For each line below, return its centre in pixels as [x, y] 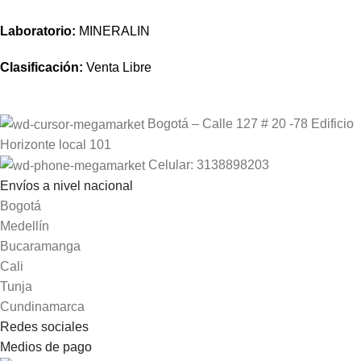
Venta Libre [117, 67]
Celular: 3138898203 [209, 164]
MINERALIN [113, 31]
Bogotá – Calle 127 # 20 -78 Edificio [251, 123]
